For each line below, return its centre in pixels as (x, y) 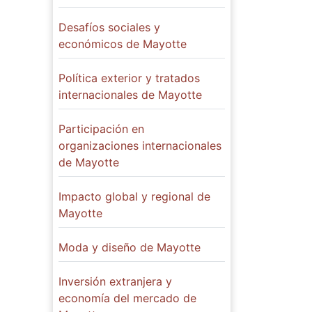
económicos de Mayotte (123, 44)
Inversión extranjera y (115, 282)
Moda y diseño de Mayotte (130, 248)
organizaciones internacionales (140, 146)
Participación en (101, 129)
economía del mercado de (127, 298)
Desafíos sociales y (109, 28)
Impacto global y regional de (134, 197)
